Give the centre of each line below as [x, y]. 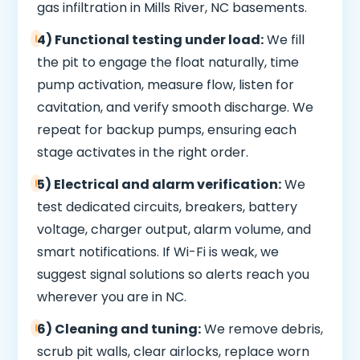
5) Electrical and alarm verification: [159, 184]
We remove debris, [262, 329]
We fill [284, 40]
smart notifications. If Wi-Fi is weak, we [157, 252]
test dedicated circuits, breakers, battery [167, 207]
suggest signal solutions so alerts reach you [173, 274]
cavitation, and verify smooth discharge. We [175, 107]
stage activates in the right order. [142, 152]
